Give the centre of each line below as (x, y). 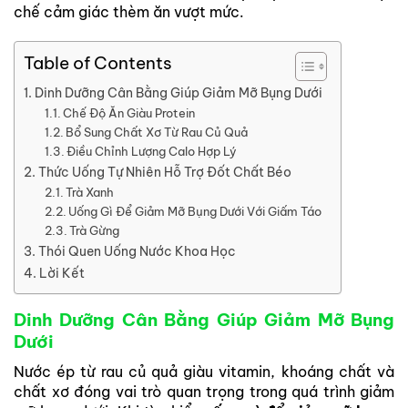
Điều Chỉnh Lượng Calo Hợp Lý (152, 152)
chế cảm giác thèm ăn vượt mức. (129, 12)
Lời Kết (61, 274)
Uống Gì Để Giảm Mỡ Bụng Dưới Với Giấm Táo (195, 212)
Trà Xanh (90, 193)
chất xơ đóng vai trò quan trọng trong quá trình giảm (204, 391)
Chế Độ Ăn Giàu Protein (129, 113)
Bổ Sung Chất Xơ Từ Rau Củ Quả (157, 133)
